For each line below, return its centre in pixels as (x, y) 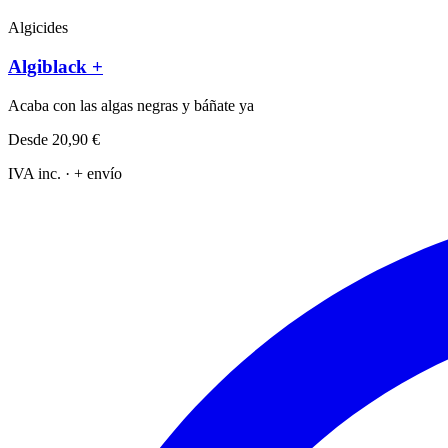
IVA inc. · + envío (65, 173)
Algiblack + (55, 67)
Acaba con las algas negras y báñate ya (131, 105)
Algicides (38, 28)
